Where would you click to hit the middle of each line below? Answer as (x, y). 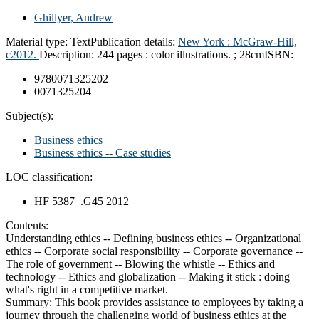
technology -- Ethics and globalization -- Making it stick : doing (148, 276)
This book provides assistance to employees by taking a (179, 302)
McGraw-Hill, (265, 41)
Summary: (30, 302)
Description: (68, 54)
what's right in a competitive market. (87, 289)
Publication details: (134, 41)
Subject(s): (30, 115)
